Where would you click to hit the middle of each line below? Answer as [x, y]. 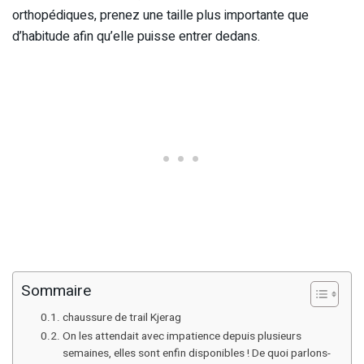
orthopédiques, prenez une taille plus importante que [160, 15]
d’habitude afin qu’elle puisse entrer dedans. [136, 36]
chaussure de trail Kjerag [121, 317]
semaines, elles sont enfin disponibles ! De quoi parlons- [196, 353]
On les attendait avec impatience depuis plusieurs [182, 336]
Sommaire [56, 290]
